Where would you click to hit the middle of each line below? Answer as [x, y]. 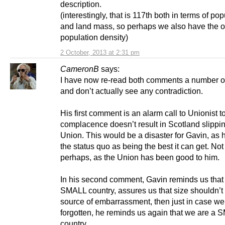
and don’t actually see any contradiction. [132, 91]
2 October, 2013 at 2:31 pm [100, 52]
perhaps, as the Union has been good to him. [140, 157]
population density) [94, 37]
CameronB [80, 69]
